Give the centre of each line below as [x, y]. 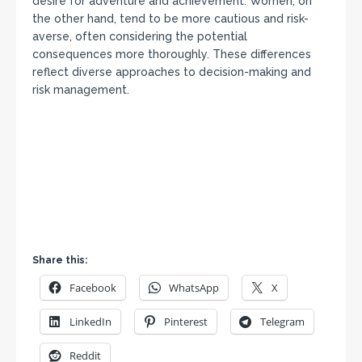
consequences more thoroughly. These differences [172, 55]
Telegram [282, 322]
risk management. [81, 90]
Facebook [93, 288]
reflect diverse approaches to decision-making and [172, 72]
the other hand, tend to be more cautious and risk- [170, 19]
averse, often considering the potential [140, 37]
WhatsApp [194, 288]
